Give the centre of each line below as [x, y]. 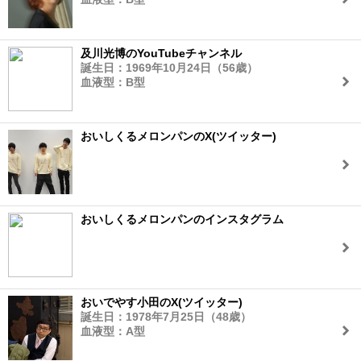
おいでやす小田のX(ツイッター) [162, 302]
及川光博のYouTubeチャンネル [161, 53]
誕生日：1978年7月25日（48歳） [166, 317]
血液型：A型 [113, 331]
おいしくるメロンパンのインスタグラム [182, 219]
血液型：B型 [113, 82]
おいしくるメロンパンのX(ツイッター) [178, 136]
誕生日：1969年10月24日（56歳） [169, 68]
